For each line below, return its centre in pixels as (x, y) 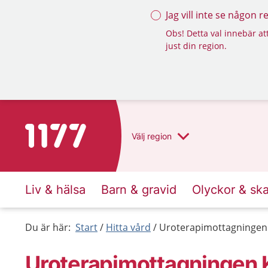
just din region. (196, 46)
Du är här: (48, 227)
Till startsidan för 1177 (75, 131)
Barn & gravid (139, 190)
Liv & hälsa (55, 190)
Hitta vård (128, 227)
